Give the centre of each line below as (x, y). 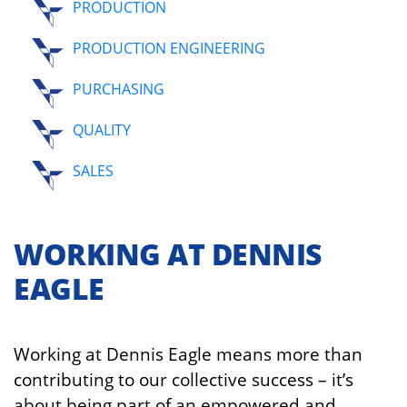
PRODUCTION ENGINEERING (169, 49)
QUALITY (102, 130)
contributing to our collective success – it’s (184, 380)
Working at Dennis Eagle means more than (188, 354)
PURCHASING (119, 89)
